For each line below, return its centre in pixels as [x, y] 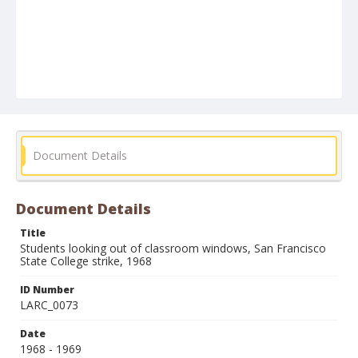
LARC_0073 [49, 305]
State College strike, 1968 [86, 261]
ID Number [47, 290]
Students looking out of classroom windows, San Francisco [173, 248]
